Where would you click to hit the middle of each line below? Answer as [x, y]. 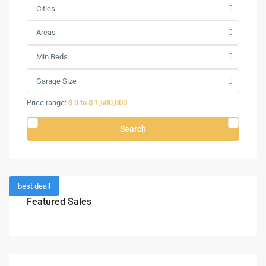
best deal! [34, 186]
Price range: [47, 102]
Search [133, 129]
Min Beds [52, 56]
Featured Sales [59, 201]
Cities [46, 8]
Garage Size [56, 81]
